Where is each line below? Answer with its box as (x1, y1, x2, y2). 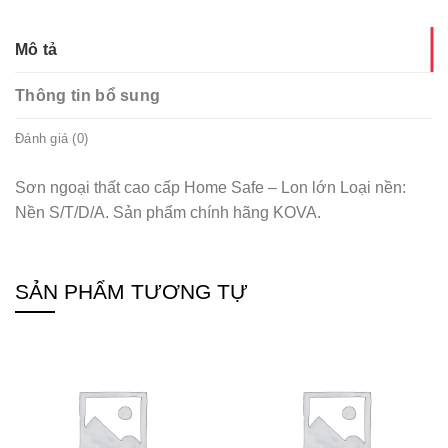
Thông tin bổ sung (15, 86, 161, 104)
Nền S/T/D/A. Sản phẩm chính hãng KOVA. (15, 203, 321, 221)
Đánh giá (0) (15, 130, 89, 146)
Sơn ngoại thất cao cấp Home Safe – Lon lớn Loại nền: (15, 178, 406, 196)
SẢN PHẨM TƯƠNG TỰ (15, 280, 248, 304)
